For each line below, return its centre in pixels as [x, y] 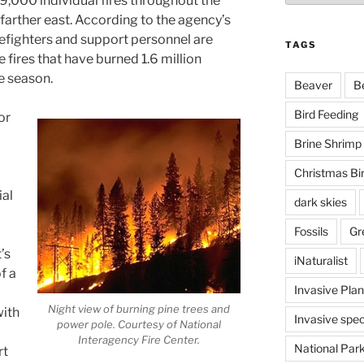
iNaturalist [321, 260]
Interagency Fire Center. [139, 340]
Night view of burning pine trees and [139, 309]
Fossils [311, 231]
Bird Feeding [326, 114]
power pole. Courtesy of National [139, 325]
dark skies [320, 201]
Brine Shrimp [327, 143]
